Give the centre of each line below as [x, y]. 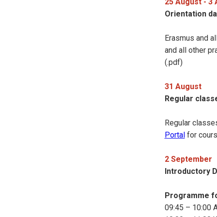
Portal [175, 135]
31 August [184, 86]
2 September [188, 159]
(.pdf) [173, 62]
